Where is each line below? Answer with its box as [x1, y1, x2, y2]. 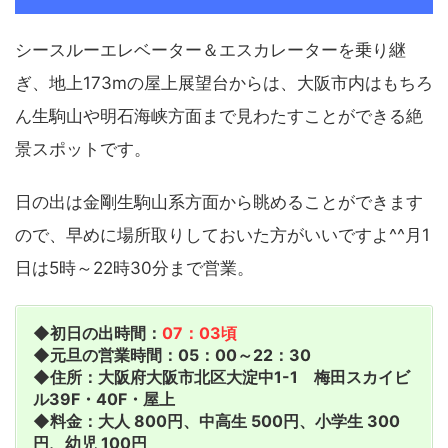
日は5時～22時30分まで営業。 [15, 257, 254, 278]
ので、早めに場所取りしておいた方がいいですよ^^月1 [15, 224, 430, 245]
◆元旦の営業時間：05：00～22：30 [33, 344, 311, 365]
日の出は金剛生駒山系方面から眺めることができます [15, 191, 423, 212]
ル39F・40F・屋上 [33, 388, 175, 409]
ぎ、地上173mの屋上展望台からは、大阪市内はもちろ [15, 72, 433, 93]
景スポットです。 [15, 138, 151, 159]
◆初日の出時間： [33, 322, 162, 343]
